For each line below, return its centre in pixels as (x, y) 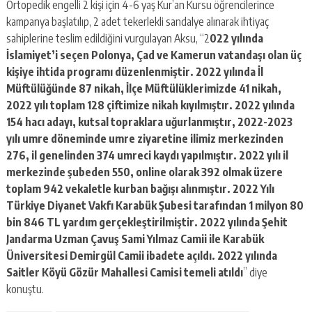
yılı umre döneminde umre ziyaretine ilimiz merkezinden (145, 138)
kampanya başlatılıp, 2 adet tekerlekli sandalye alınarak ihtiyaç (137, 21)
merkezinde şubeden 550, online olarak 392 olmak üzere (144, 172)
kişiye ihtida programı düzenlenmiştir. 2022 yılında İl (134, 71)
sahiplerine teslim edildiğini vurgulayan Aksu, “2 (108, 38)
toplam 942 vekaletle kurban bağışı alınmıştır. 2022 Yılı (140, 188)
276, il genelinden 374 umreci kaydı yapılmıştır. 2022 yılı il (147, 155)
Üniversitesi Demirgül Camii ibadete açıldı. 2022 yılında (141, 255)
